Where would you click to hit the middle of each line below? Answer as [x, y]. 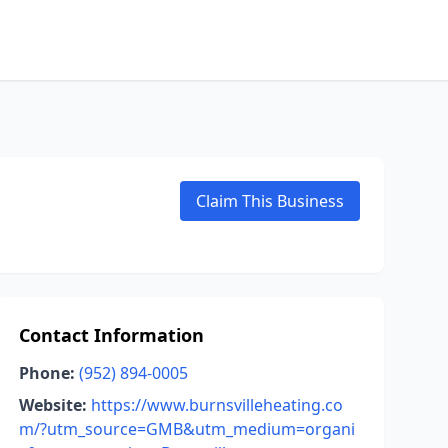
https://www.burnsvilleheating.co [216, 405]
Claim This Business [270, 201]
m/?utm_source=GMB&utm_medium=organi [186, 429]
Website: [52, 405]
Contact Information [111, 335]
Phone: [46, 373]
